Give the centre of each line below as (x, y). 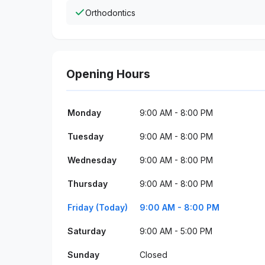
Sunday (83, 255)
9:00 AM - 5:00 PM (176, 231)
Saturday (87, 231)
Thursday (88, 184)
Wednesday (92, 160)
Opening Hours (108, 74)
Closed (153, 255)
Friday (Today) (98, 207)
